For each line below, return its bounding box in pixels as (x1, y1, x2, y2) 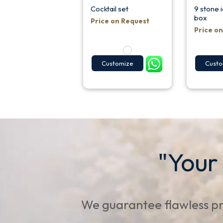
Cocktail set (90, 3, 128, 13)
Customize (101, 59, 133, 68)
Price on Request (90, 16, 149, 25)
